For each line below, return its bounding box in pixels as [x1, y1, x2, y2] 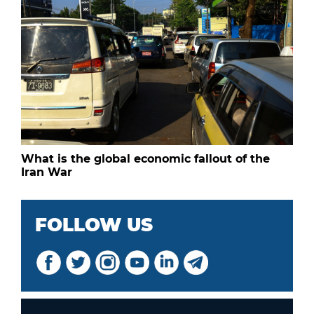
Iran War [21, 165, 72, 179]
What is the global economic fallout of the [21, 151, 270, 165]
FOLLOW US [35, 213, 153, 236]
